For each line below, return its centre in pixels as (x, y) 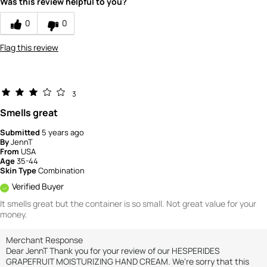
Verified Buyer (38, 187)
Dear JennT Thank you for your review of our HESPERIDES (113, 251)
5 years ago (63, 133)
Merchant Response (44, 240)
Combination (61, 171)
